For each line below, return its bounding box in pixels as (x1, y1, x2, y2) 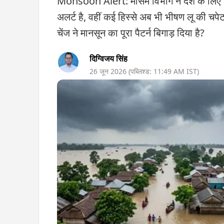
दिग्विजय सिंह (89, 52, 127, 64)
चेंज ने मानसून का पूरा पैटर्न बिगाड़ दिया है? (57, 25, 204, 39)
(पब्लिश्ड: (128, 66, 153, 76)
